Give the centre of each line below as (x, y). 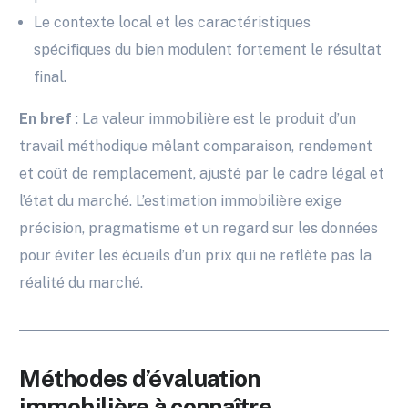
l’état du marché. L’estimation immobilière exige (181, 201)
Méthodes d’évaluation (140, 379)
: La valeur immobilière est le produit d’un (214, 119)
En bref (46, 119)
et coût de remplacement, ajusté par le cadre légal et (202, 174)
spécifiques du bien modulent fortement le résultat (208, 50)
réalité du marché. (82, 283)
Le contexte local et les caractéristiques (173, 23)
